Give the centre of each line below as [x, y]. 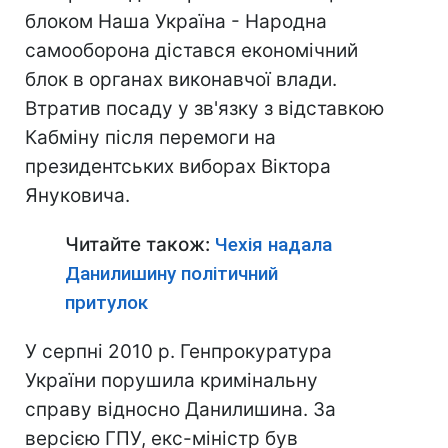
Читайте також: [140, 244]
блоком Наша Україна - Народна [176, 21]
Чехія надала [273, 244]
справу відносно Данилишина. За [180, 409]
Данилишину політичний [171, 273]
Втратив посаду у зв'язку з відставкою [204, 108]
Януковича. [77, 195]
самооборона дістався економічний [191, 50]
